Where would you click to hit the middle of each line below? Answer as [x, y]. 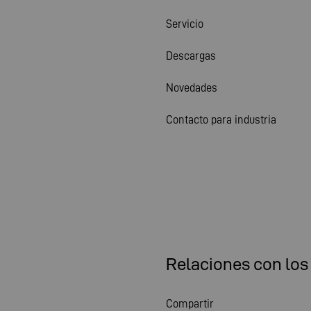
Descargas [191, 56]
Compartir [190, 303]
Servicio [185, 24]
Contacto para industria [221, 119]
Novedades [192, 87]
